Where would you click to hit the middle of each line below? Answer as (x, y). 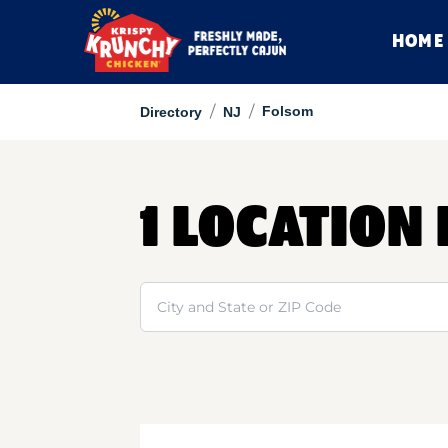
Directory (170, 112)
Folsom (287, 111)
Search (166, 292)
